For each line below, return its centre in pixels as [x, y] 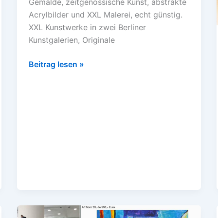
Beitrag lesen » [56, 64]
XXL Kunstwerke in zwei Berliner [87, 27]
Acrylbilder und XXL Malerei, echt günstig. [105, 14]
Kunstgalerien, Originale [72, 40]
